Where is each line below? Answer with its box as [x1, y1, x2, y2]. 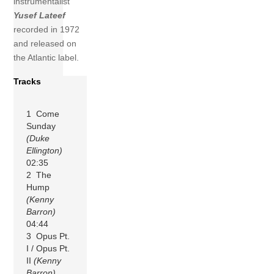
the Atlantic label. [13, 53, 80, 63]
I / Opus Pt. [26, 243, 70, 253]
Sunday [26, 120, 56, 131]
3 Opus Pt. [26, 231, 70, 241]
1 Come [26, 108, 60, 119]
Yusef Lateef [13, 10, 66, 21]
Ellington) [26, 145, 63, 155]
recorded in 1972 [13, 24, 80, 35]
